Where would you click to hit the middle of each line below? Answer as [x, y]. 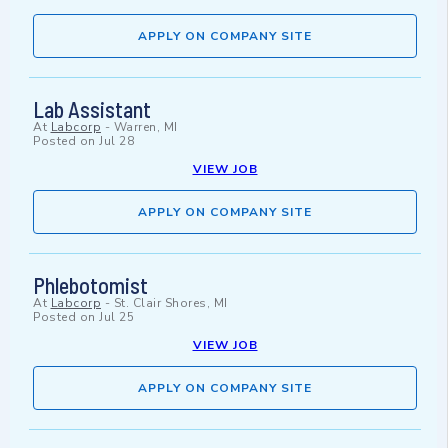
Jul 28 [116, 141]
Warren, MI [145, 127]
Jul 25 [116, 317]
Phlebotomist [90, 285]
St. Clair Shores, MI [170, 303]
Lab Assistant [92, 109]
